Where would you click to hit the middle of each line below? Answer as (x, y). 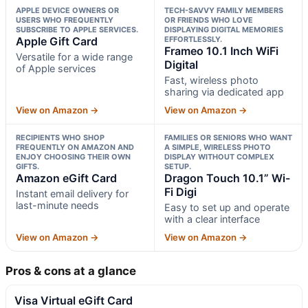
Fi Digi (180, 191)
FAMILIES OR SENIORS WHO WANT (228, 137)
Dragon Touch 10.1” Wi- (227, 178)
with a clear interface (212, 219)
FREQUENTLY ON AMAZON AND (75, 147)
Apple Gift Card (57, 41)
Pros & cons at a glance (71, 271)
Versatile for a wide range (74, 56)
